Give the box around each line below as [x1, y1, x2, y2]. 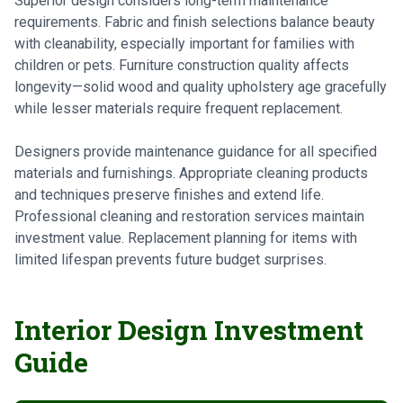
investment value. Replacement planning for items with [14, 229, 357, 246]
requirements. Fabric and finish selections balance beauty [14, 13, 375, 31]
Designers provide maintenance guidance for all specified [14, 143, 377, 160]
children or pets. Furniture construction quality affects [14, 57, 349, 74]
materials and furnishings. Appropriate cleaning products [14, 165, 368, 182]
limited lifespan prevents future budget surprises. [14, 251, 327, 268]
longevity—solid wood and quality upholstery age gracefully [14, 78, 387, 95]
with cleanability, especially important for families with [14, 35, 354, 52]
